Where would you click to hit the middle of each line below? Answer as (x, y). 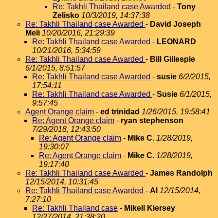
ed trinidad (120, 112)
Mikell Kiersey (150, 208)
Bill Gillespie (173, 59)
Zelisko (66, 15)
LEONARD (176, 42)
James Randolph (181, 173)
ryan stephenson (152, 120)
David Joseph (175, 24)
